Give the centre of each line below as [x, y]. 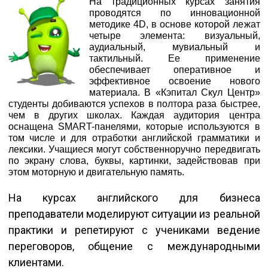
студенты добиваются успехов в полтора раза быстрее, [134, 103]
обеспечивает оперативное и [174, 69]
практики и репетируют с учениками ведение [134, 230]
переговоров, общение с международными [134, 246]
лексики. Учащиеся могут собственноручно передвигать [134, 149]
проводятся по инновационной [174, 13]
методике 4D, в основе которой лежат [174, 24]
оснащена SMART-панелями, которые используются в [134, 126]
